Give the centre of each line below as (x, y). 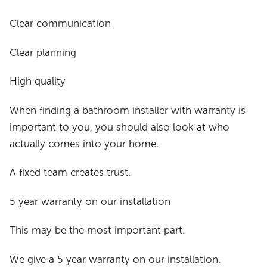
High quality (38, 82)
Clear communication (60, 24)
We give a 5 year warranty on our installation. (115, 259)
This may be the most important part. (97, 231)
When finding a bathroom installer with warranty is (128, 110)
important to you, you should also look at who (120, 127)
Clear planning (43, 52)
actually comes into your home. (84, 144)
